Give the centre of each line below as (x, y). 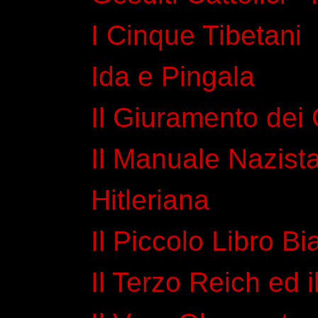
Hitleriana (150, 199)
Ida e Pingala (173, 76)
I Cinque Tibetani (196, 35)
